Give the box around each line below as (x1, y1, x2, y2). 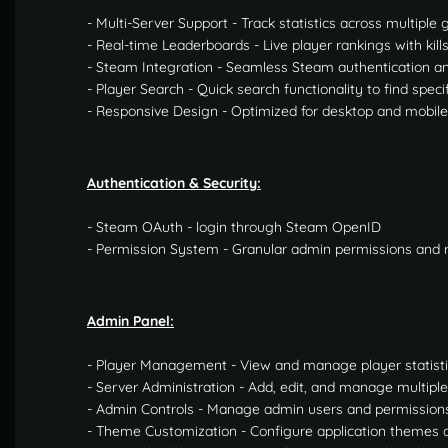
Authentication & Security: (87, 173, 261, 192)
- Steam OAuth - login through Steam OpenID (87, 217, 381, 236)
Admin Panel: (87, 311, 174, 330)
